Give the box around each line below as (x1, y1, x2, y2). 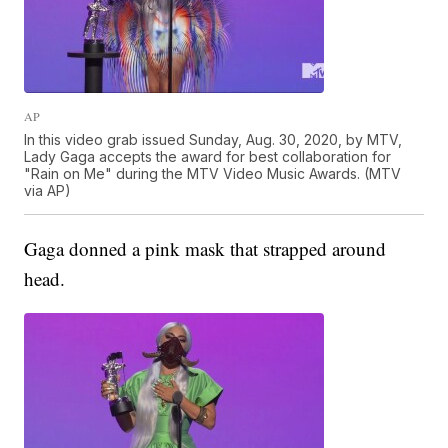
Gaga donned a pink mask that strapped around (24, 236, 387, 262)
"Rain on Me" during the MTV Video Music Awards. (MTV (24, 165, 402, 183)
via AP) (24, 182, 72, 200)
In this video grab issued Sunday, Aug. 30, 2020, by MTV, (24, 131, 403, 149)
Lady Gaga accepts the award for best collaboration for (24, 148, 392, 166)
